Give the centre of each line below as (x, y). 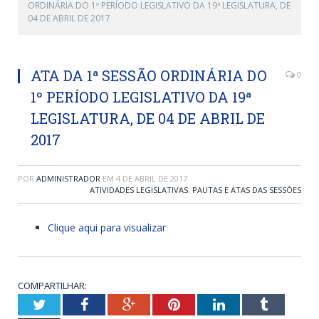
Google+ (160, 304)
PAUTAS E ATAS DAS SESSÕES (247, 190)
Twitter (66, 304)
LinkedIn (250, 304)
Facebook (115, 304)
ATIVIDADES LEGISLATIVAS (139, 190)
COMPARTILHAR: (52, 286)
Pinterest (205, 304)
